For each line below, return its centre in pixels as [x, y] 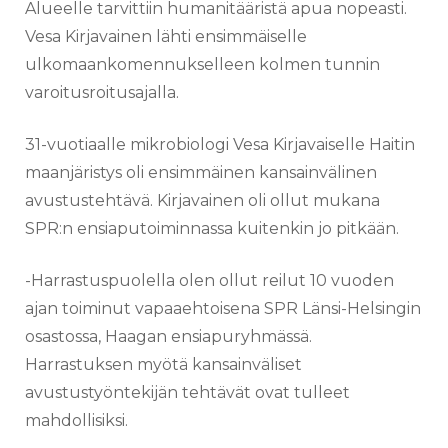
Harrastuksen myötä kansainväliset [163, 364]
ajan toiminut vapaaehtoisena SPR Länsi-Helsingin [223, 308]
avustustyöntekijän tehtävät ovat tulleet [187, 392]
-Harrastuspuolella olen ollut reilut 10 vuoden [209, 280]
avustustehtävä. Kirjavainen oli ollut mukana [202, 200]
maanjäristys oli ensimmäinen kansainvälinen [201, 172]
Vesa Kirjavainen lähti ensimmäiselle [166, 36]
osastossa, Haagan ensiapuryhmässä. [168, 336]
